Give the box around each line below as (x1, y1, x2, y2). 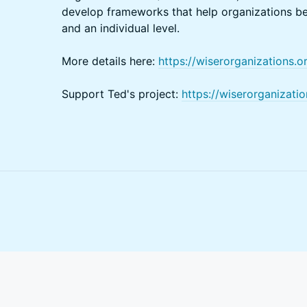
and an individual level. (62, 21, 180, 35)
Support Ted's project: (62, 87, 182, 101)
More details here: (62, 54, 158, 68)
